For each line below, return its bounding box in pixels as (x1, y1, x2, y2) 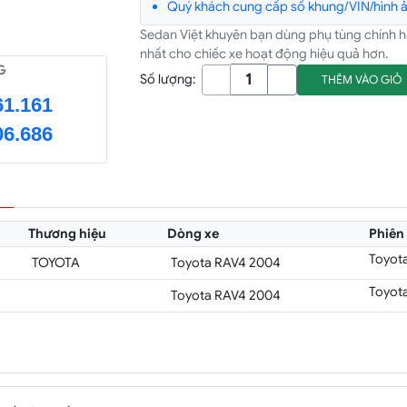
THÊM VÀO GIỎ (318, 73, 402, 88)
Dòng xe (167, 225, 220, 243)
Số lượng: (140, 71, 196, 88)
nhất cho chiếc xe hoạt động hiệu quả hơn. (140, 45, 389, 63)
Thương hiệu (28, 225, 107, 243)
